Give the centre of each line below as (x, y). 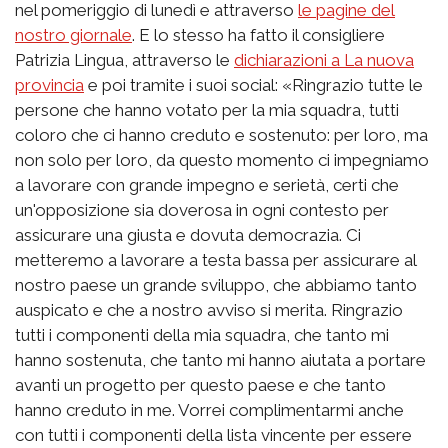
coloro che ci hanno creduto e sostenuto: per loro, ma (221, 134)
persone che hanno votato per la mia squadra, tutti (207, 109)
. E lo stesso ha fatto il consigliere (258, 34)
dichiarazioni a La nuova (324, 59)
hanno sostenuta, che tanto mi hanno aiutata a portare (220, 359)
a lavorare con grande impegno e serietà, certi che (207, 184)
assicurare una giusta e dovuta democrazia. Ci (188, 234)
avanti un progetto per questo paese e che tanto (200, 384)
